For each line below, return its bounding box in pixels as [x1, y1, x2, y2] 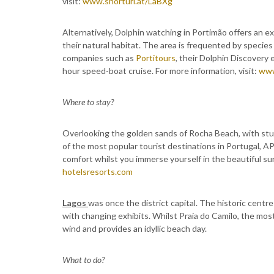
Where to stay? [62, 97, 114, 107]
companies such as [62, 53, 136, 63]
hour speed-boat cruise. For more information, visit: [62, 65, 259, 76]
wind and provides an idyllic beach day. [62, 223, 207, 234]
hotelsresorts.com [62, 166, 133, 177]
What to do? [62, 254, 105, 265]
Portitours [136, 53, 176, 63]
